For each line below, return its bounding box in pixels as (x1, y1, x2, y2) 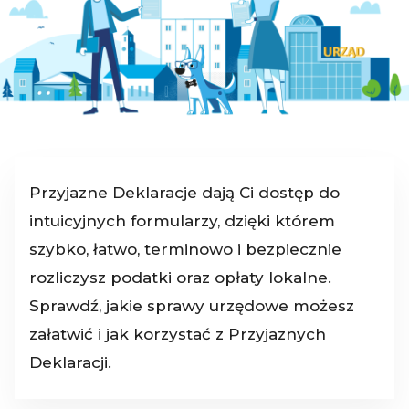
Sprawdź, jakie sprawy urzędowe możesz (29, 297, 354, 316)
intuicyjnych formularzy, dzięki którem (29, 212, 335, 231)
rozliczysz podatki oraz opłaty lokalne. (29, 268, 331, 288)
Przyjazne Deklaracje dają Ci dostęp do (29, 184, 340, 203)
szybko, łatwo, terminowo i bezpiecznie (29, 240, 341, 259)
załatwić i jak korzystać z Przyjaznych (29, 325, 326, 344)
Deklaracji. (29, 353, 111, 372)
